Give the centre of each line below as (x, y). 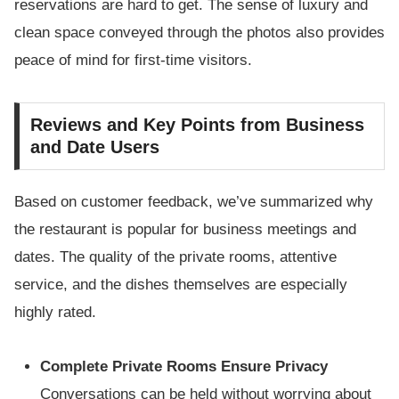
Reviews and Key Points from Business (197, 124)
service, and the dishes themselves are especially (181, 284)
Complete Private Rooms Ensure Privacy (184, 367)
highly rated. (55, 312)
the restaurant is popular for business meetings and (185, 229)
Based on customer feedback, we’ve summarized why (194, 201)
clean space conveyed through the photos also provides (199, 32)
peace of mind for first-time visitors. (133, 60)
